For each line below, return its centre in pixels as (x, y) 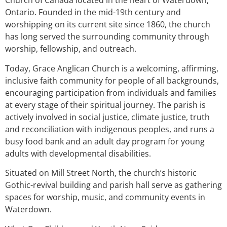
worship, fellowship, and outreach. (71, 49)
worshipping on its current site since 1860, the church (108, 25)
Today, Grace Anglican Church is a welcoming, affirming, (112, 68)
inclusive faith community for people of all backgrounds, (112, 80)
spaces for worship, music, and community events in (105, 197)
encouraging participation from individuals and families (111, 92)
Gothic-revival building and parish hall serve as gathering (113, 185)
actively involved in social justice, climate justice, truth (107, 117)
